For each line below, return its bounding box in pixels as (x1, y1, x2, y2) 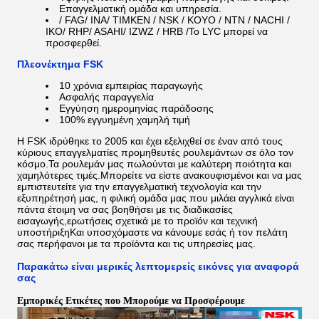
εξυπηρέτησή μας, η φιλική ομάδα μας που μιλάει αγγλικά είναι (17, 192, 294, 204)
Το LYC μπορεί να (189, 26, 268, 37)
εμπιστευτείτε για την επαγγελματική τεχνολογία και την (17, 181, 261, 192)
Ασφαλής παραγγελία (59, 91, 154, 103)
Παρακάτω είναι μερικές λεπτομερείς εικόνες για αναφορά (17, 261, 299, 272)
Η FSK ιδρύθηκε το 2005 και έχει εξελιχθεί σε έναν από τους (17, 135, 283, 147)
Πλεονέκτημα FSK (17, 58, 103, 70)
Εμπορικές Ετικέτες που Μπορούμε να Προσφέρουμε (17, 296, 245, 306)
